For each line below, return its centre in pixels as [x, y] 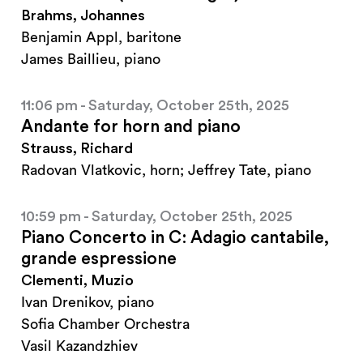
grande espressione [99, 259]
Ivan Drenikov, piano [88, 303]
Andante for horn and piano [131, 127]
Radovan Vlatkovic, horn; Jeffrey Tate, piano [166, 171]
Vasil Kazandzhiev [79, 346]
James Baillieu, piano [91, 60]
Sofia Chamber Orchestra [105, 325]
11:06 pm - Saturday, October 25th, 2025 [155, 106]
